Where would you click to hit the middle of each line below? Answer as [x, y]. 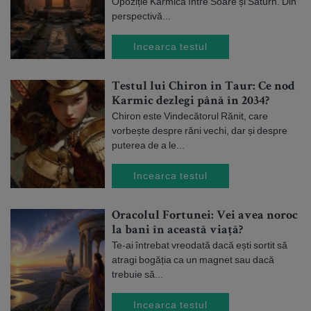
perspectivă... [141, 16]
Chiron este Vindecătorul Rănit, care [190, 116]
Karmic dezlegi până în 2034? [191, 101]
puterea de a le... [148, 145]
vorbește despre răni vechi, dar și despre [200, 131]
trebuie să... [137, 274]
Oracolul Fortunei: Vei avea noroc [205, 216]
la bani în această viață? [177, 230]
